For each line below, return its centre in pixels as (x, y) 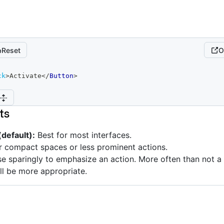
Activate (25, 76)
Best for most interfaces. (83, 135)
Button (61, 76)
